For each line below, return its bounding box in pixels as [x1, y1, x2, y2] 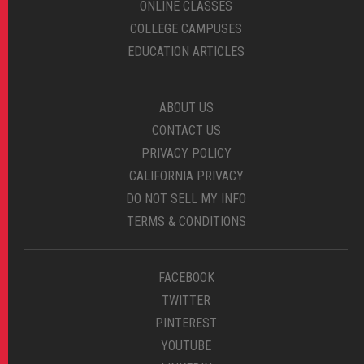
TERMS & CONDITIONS [126, 214, 246, 230]
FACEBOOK [158, 270, 214, 286]
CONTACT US [151, 123, 221, 139]
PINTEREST [155, 315, 217, 331]
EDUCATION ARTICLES [128, 44, 245, 60]
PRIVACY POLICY [141, 145, 232, 162]
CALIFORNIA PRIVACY [128, 168, 244, 184]
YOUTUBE [161, 338, 211, 354]
